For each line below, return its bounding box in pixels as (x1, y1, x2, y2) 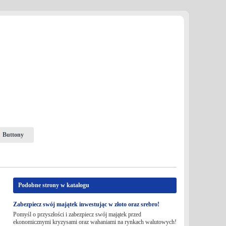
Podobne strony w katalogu (18, 182, 89, 189)
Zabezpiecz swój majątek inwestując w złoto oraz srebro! (13, 201, 159, 208)
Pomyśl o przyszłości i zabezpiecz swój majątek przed (13, 211, 141, 218)
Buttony (2, 131, 24, 138)
